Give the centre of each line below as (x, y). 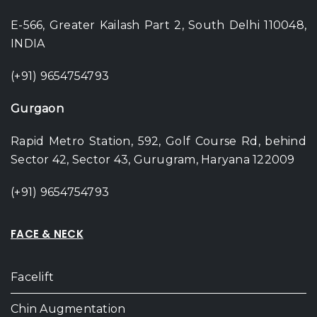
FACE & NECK (47, 234)
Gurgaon (37, 109)
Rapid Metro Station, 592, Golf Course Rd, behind (158, 142)
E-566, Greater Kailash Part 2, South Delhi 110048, (158, 25)
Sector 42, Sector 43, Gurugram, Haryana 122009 (153, 160)
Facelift (32, 277)
